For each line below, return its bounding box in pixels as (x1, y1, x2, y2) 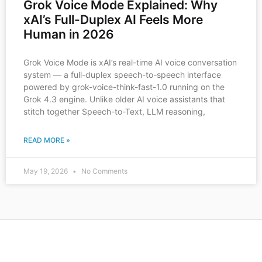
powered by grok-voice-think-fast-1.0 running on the (23, 82, 225, 92)
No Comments (80, 167, 127, 175)
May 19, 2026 (23, 167, 70, 175)
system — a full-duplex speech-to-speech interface (23, 70, 221, 80)
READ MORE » (23, 136, 70, 144)
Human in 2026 (23, 27, 114, 42)
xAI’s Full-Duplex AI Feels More (23, 12, 203, 27)
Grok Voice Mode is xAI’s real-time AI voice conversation (23, 57, 237, 67)
